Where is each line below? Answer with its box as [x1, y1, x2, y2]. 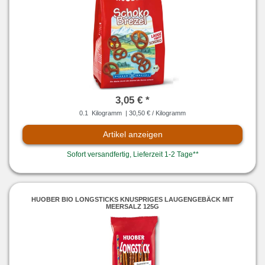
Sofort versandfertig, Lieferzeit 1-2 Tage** [66, 150, 199, 159]
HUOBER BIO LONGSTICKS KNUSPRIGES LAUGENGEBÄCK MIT [31, 195, 234, 203]
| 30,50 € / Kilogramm [124, 109, 186, 117]
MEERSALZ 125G [106, 202, 159, 210]
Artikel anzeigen [102, 130, 163, 140]
